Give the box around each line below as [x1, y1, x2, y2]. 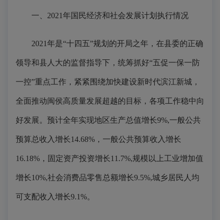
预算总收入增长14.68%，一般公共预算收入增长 [16, 135, 181, 143]
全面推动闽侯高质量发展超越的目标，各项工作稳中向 [16, 97, 204, 105]
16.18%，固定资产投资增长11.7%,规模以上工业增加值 [16, 154, 203, 163]
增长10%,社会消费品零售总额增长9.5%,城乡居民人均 [16, 173, 199, 182]
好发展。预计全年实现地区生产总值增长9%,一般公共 [16, 116, 201, 124]
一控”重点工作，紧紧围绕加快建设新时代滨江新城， [16, 78, 200, 86]
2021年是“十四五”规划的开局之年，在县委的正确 [16, 39, 203, 48]
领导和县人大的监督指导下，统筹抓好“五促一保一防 [16, 58, 200, 67]
